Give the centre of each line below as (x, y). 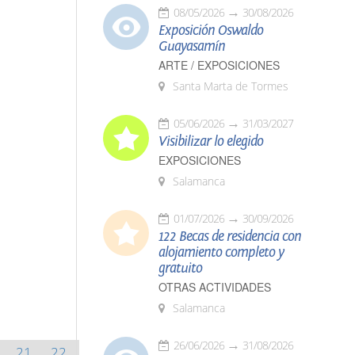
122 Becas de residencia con (230, 237)
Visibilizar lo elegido (211, 141)
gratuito (180, 268)
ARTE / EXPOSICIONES (219, 65)
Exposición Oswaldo (211, 31)
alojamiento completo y (221, 252)
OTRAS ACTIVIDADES (215, 287)
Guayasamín (192, 46)
